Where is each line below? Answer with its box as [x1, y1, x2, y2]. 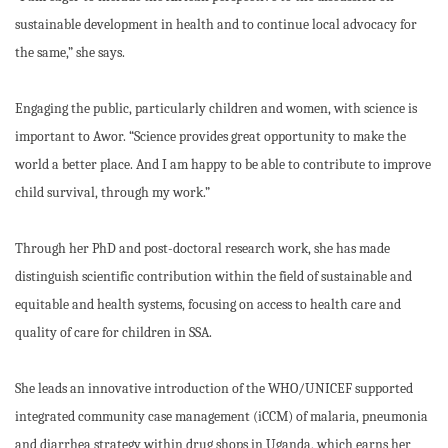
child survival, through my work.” [15, 184, 210, 201]
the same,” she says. [15, 44, 128, 61]
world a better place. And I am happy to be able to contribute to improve [15, 156, 431, 173]
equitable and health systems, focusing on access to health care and [15, 296, 401, 313]
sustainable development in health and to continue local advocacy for [15, 16, 417, 33]
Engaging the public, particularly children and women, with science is [15, 100, 417, 117]
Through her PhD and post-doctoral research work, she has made [15, 240, 390, 257]
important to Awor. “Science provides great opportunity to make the [15, 128, 406, 145]
